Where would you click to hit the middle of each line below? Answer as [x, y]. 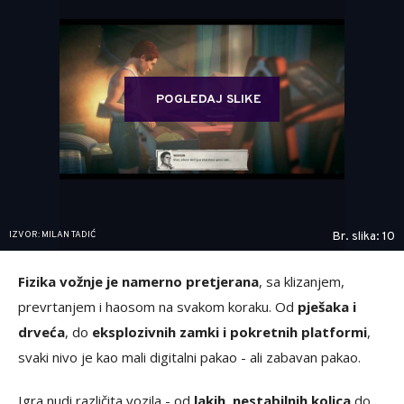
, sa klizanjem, [302, 282]
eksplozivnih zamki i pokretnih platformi [230, 332]
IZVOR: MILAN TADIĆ [52, 235]
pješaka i [327, 307]
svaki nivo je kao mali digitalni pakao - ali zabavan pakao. [189, 358]
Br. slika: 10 [363, 237]
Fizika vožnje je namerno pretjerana [138, 282]
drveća [41, 332]
